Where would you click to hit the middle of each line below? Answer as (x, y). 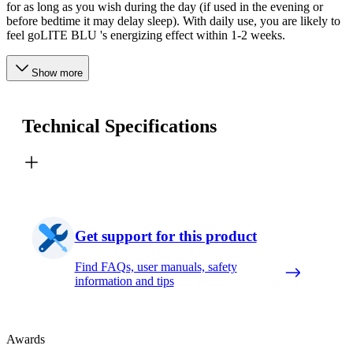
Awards (26, 339)
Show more (57, 73)
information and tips (124, 281)
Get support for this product (165, 236)
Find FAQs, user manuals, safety (156, 266)
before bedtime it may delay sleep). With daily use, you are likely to (173, 21)
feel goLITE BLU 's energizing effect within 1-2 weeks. (146, 35)
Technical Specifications (119, 126)
